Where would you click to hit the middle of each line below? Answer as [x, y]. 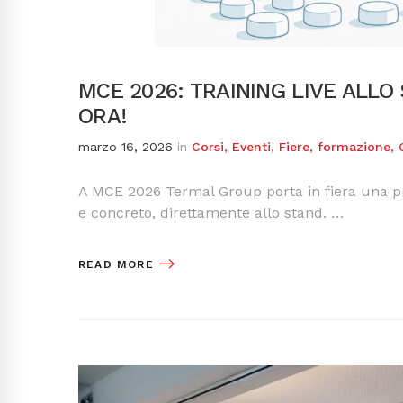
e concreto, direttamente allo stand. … [211, 213]
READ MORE [116, 264]
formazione [354, 147]
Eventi [251, 147]
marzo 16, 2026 [125, 147]
